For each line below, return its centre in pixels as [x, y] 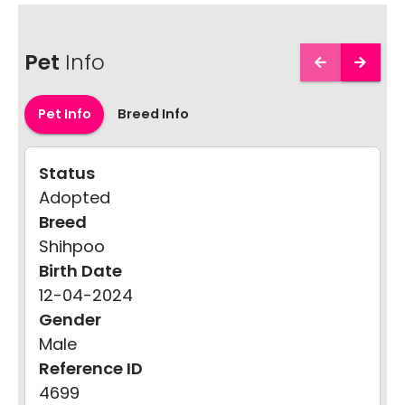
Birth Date [80, 270]
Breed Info [154, 113]
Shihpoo [71, 246]
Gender [70, 319]
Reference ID [90, 368]
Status [66, 173]
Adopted [74, 197]
